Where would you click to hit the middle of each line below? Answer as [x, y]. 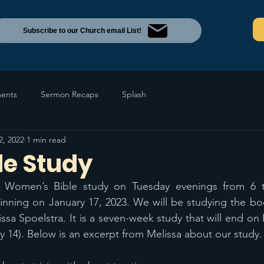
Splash [134, 94]
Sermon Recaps [70, 94]
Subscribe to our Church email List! [82, 31]
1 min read [46, 139]
